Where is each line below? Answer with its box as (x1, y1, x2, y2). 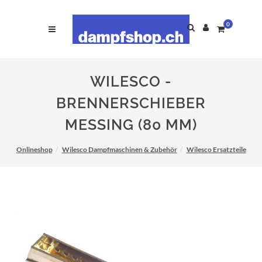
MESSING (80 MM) (65, 116, 197, 133)
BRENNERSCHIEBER (56, 94, 206, 112)
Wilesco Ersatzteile (186, 145, 246, 154)
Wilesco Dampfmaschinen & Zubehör (61, 145, 177, 154)
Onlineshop (16, 145, 53, 154)
